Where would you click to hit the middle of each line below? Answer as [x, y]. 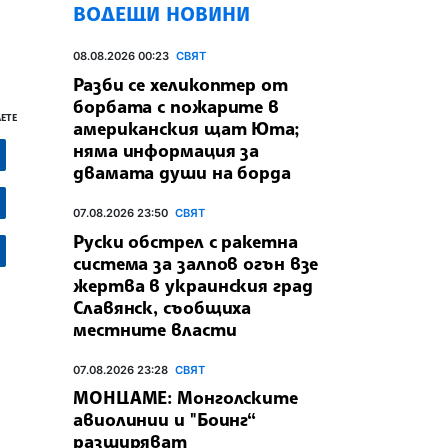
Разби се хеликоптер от [180, 83]
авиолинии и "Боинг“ [165, 419]
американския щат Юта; [186, 127]
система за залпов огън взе [196, 262]
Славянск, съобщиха [162, 306]
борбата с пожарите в [176, 105]
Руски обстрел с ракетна [185, 240]
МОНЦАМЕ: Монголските [185, 397]
